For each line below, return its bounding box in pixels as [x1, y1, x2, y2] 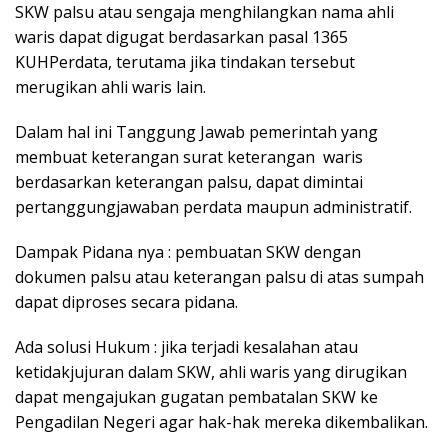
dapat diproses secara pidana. [15, 290, 238, 313]
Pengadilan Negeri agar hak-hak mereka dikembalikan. [15, 410, 428, 433]
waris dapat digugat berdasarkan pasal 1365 [15, 25, 348, 48]
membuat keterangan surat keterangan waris [15, 145, 363, 168]
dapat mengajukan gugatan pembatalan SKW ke [15, 385, 378, 408]
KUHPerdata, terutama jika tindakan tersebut [15, 50, 355, 73]
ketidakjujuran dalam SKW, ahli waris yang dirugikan [15, 360, 407, 383]
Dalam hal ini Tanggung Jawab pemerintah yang [15, 120, 378, 143]
